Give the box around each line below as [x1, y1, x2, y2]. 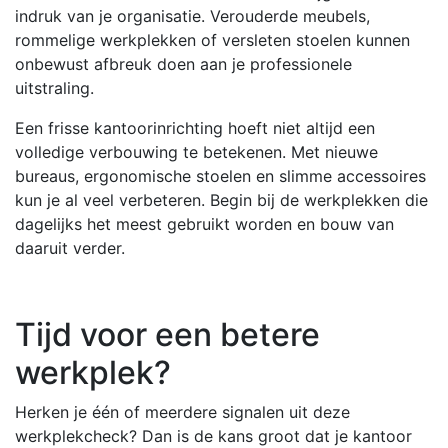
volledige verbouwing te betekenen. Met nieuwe [15, 141, 378, 162]
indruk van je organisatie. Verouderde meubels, [15, 5, 370, 26]
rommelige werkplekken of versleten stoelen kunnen [15, 29, 410, 50]
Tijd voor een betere [15, 314, 320, 354]
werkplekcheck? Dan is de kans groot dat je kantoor [15, 425, 412, 446]
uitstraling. [15, 77, 94, 98]
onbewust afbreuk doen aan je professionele [15, 53, 352, 74]
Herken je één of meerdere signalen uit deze [15, 401, 350, 422]
